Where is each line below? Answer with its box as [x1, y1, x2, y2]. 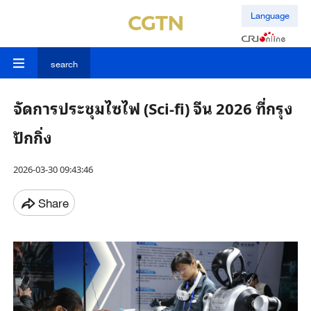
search [50, 58, 78, 70]
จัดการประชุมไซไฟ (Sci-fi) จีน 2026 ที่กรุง [12, 95, 293, 121]
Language [250, 10, 289, 22]
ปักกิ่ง [12, 124, 52, 150]
